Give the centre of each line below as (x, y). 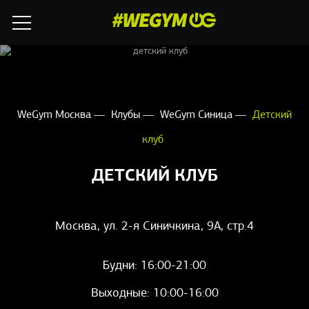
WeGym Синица (198, 115)
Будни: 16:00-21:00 (154, 266)
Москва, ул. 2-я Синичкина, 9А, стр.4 (154, 227)
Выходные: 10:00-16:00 (154, 294)
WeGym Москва (56, 115)
